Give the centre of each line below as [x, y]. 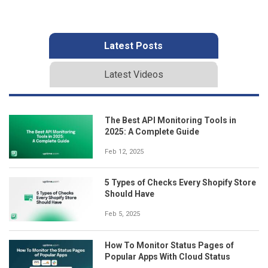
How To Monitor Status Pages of [169, 245]
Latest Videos [133, 74]
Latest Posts [133, 45]
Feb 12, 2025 [124, 151]
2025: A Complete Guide [152, 131]
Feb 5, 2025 [122, 214]
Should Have [130, 194]
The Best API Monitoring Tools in [170, 120]
